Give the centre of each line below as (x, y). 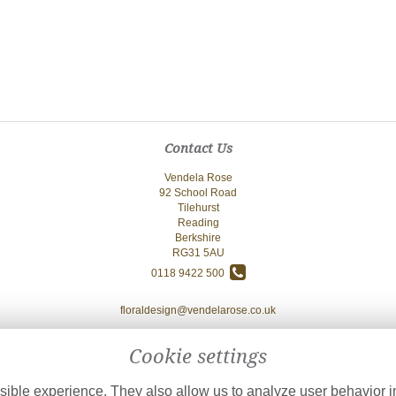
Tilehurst (198, 208)
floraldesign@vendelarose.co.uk (198, 311)
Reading (198, 223)
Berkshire (198, 238)
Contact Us (198, 148)
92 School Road (198, 193)
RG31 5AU (198, 253)
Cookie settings (198, 357)
